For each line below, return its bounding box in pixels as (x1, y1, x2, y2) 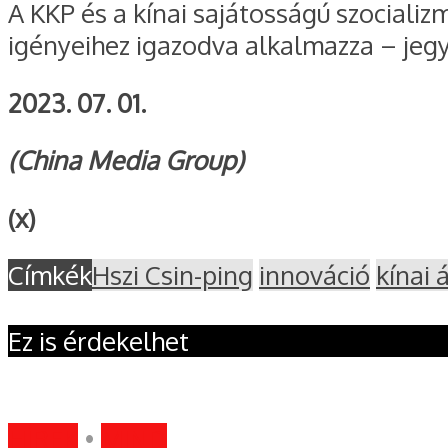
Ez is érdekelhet (8, 325, 189, 358)
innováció (259, 259, 370, 292)
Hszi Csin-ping (92, 259, 253, 292)
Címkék (8, 259, 92, 292)
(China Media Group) (8, 144, 244, 177)
